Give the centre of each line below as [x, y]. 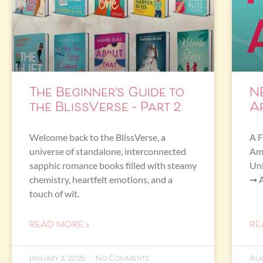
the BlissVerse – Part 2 [105, 108]
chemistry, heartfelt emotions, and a [101, 179]
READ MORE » [59, 225]
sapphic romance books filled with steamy [113, 165]
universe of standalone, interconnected [108, 151]
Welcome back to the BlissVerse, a [97, 137]
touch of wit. [54, 193]
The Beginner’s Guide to [107, 93]
